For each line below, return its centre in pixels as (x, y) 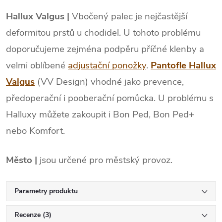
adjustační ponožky (107, 65)
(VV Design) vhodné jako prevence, (111, 82)
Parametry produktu (46, 191)
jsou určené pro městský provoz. (105, 160)
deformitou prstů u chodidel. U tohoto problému (103, 32)
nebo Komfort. (35, 131)
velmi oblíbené (37, 65)
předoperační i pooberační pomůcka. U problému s (110, 98)
